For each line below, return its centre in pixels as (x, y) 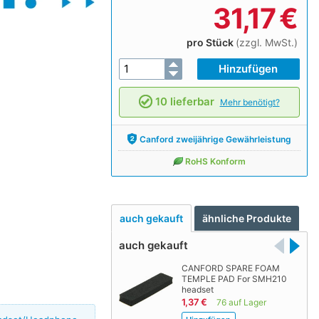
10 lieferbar (184, 101)
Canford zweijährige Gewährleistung (216, 139)
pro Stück (211, 42)
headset (197, 290)
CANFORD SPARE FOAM (230, 268)
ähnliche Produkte (247, 219)
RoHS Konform (216, 161)
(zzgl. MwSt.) (266, 42)
